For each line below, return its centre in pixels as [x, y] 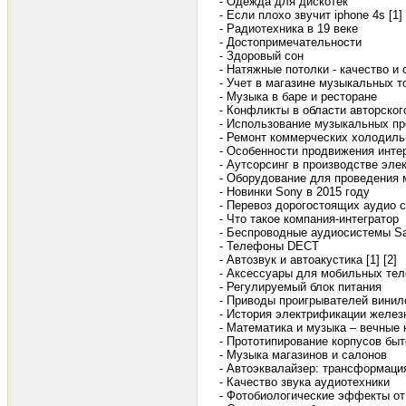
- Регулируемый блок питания [300, 287]
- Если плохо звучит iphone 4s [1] [311, 15]
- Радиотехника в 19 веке [289, 29]
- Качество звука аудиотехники [304, 382]
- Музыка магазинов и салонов [303, 355]
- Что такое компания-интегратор [309, 219]
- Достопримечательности [290, 43]
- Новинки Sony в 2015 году [295, 192]
